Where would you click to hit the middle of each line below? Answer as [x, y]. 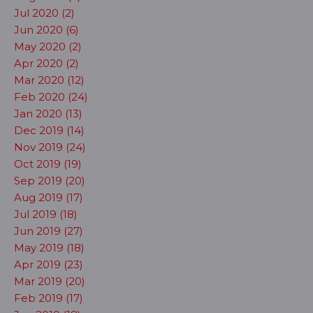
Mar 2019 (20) [50, 281]
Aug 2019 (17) [49, 197]
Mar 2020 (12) [49, 80]
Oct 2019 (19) [48, 164]
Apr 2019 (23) [49, 264]
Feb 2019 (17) [49, 298]
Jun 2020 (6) [46, 30]
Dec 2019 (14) [49, 130]
